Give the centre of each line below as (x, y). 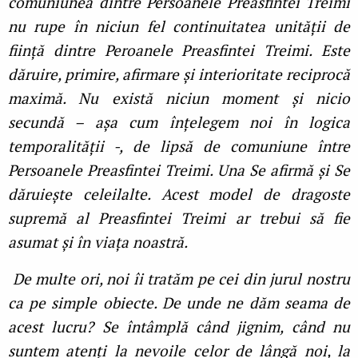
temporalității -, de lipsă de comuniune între (179, 146)
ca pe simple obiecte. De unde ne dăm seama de (179, 303)
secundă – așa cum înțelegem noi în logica (179, 122)
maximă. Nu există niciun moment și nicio (179, 98)
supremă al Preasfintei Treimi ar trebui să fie (179, 218)
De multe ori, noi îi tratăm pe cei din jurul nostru (179, 279)
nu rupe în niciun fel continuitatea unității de (179, 26)
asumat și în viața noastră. (98, 242)
